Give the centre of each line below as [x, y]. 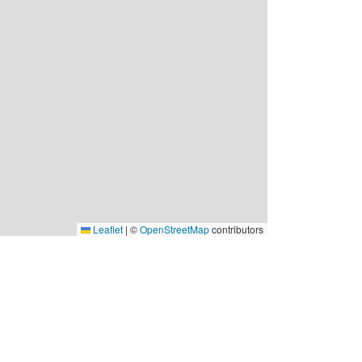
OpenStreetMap [175, 229]
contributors [236, 229]
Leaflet [107, 229]
